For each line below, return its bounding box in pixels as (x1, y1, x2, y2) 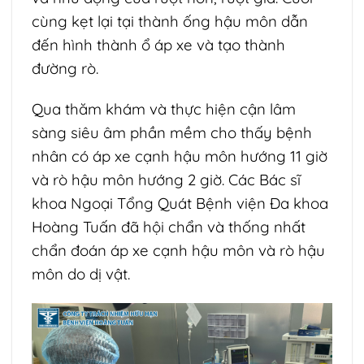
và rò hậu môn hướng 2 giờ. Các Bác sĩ (32, 169, 301, 189)
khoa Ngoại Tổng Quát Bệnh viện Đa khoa (32, 193, 328, 213)
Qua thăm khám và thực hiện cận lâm (32, 98, 296, 119)
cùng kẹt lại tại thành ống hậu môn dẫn (32, 11, 308, 32)
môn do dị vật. (32, 263, 130, 284)
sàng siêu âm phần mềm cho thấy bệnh (32, 122, 312, 142)
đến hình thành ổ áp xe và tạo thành (32, 35, 285, 55)
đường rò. (32, 58, 98, 79)
